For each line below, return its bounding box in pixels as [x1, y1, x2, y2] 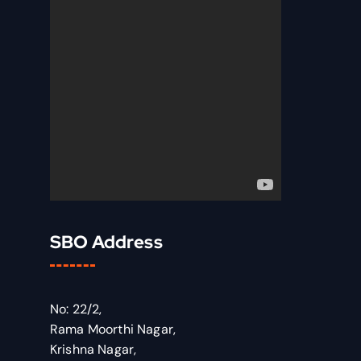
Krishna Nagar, [50, 341, 137, 358]
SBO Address [50, 230, 163, 254]
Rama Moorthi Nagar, [50, 321, 176, 338]
